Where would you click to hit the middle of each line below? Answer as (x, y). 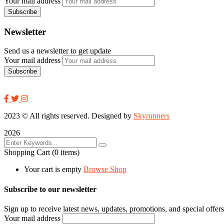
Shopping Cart (28, 152)
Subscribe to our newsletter (50, 189)
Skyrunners (151, 116)
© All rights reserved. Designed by (77, 116)
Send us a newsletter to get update (57, 51)
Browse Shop (105, 169)
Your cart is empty (53, 169)
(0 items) (66, 152)
